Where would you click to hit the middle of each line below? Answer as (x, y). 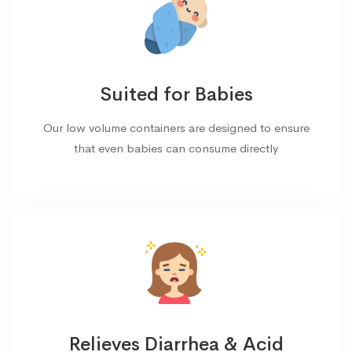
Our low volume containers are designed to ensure (176, 128)
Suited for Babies (176, 95)
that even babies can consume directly (176, 148)
